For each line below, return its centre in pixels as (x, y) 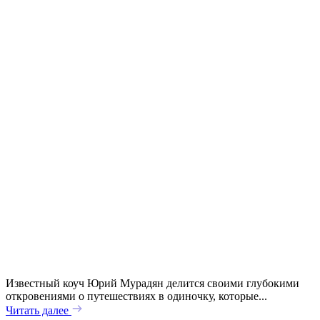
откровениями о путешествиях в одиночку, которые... (136, 296)
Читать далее (39, 311)
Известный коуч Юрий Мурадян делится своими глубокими (152, 284)
